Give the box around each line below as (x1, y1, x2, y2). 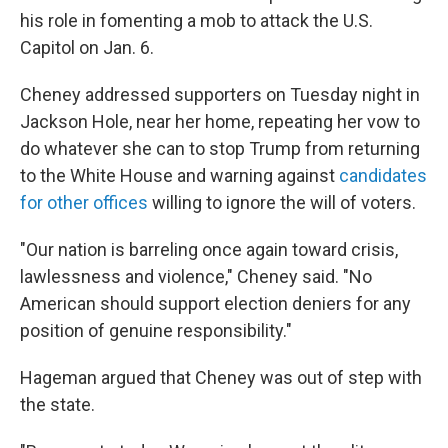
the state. (20, 394, 95, 416)
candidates (339, 165, 427, 187)
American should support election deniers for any (20, 293, 411, 315)
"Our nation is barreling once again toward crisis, (20, 239, 398, 261)
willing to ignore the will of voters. (148, 192, 416, 214)
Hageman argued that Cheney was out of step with (20, 367, 422, 389)
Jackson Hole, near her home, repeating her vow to (20, 111, 420, 133)
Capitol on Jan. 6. (20, 37, 154, 59)
